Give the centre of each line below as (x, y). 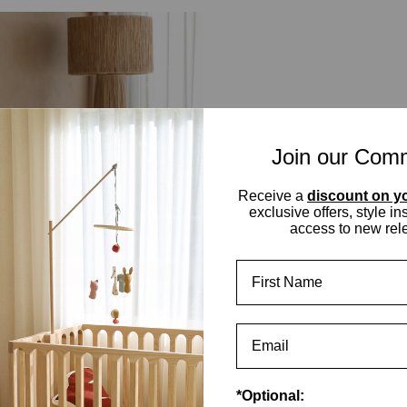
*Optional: (270, 395)
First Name (273, 266)
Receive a (273, 195)
